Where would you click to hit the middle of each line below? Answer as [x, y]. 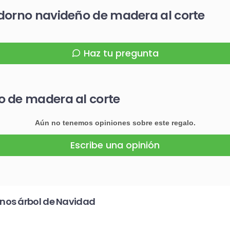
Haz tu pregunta [121, 53]
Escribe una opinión [115, 145]
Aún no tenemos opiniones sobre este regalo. [115, 123]
